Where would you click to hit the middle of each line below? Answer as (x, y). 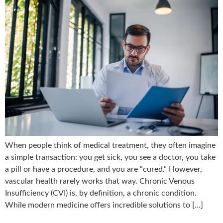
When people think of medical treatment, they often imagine (110, 145)
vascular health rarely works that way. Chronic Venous (100, 181)
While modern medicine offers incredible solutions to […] (104, 205)
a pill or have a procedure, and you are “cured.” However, (104, 169)
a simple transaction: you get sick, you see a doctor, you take (110, 157)
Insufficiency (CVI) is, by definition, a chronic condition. (101, 193)
